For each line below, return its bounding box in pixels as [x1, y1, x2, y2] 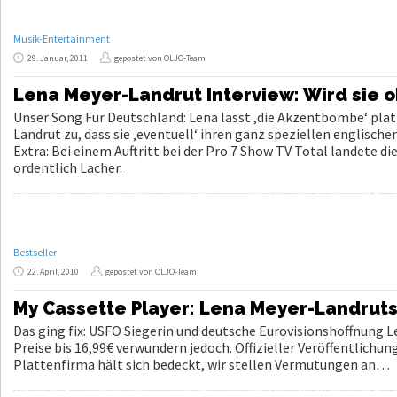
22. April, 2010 [27, 265, 79, 277]
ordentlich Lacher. [13, 158, 122, 176]
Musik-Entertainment [13, 31, 110, 45]
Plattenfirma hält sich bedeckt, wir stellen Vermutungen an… [13, 354, 390, 373]
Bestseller [13, 245, 57, 259]
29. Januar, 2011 [27, 51, 88, 64]
